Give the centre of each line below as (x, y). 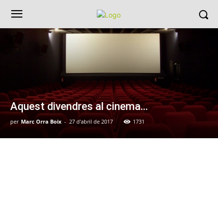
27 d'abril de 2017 (91, 121)
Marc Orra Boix (41, 121)
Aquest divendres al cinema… (79, 106)
